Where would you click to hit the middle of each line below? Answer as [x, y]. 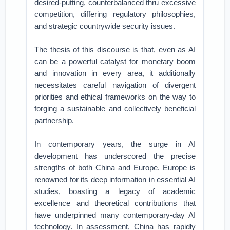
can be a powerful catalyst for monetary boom [115, 61]
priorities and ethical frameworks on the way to [115, 97]
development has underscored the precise [115, 156]
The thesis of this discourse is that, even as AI [115, 50]
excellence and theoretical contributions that [115, 203]
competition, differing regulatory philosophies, [115, 14]
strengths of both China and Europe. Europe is [115, 168]
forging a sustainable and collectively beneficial [115, 109]
